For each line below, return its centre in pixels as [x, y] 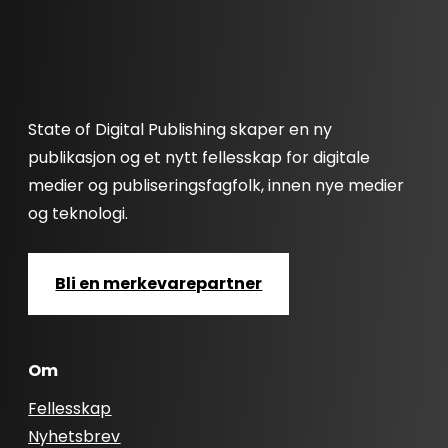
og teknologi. [78, 214]
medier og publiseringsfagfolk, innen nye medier [216, 186]
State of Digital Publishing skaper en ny [180, 130]
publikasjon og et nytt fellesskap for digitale [199, 158]
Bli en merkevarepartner [159, 284]
